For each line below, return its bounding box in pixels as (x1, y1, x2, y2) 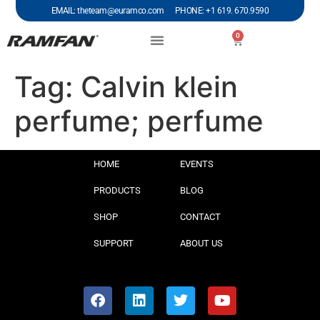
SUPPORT (94, 238, 134, 249)
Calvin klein (81, 69, 238, 104)
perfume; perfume (14, 104, 264, 139)
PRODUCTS (94, 185, 141, 196)
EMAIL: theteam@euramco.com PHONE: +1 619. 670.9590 (51, 6, 269, 16)
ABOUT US (180, 238, 223, 249)
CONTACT (180, 211, 221, 222)
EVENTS (180, 159, 214, 169)
